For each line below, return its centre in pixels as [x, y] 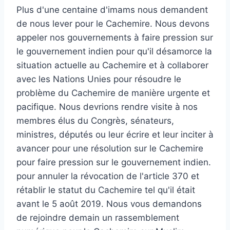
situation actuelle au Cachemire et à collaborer [112, 65]
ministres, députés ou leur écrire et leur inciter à [115, 134]
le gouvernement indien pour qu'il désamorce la [114, 51]
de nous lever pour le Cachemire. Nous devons [113, 23]
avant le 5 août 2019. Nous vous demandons [109, 204]
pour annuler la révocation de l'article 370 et [108, 176]
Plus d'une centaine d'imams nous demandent [112, 9]
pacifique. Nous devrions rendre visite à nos [107, 107]
